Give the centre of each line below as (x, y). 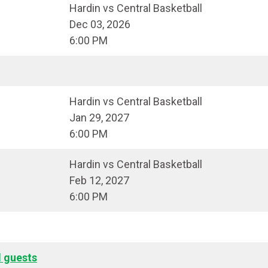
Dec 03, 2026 (100, 25)
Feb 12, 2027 (99, 181)
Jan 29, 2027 (99, 118)
